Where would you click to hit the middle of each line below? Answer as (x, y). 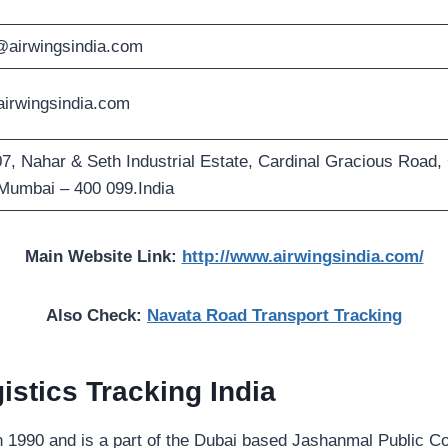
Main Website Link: (103, 257)
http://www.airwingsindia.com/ (302, 257)
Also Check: (96, 316)
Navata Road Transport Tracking (274, 316)
